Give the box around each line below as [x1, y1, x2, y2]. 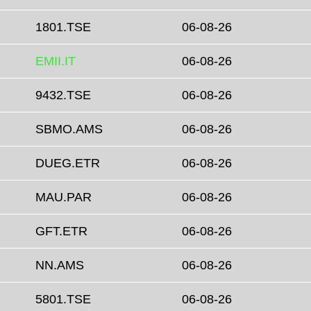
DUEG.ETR [35, 156, 100, 171]
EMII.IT [35, 54, 76, 69]
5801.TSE [35, 292, 91, 307]
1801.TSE [35, 20, 91, 35]
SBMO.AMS [35, 122, 103, 137]
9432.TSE [35, 88, 91, 103]
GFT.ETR [35, 224, 87, 239]
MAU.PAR [35, 190, 92, 205]
